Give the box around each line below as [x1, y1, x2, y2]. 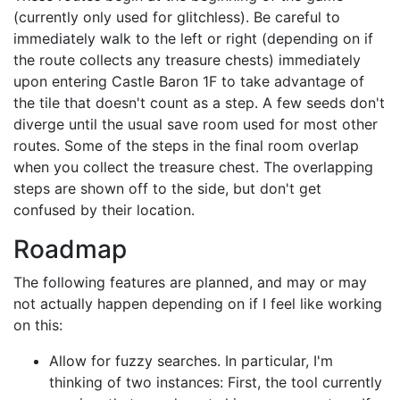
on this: [13, 316, 62, 334]
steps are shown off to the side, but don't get [13, 179, 321, 197]
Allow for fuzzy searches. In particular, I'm [49, 352, 333, 370]
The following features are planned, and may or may [13, 273, 367, 291]
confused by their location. [13, 201, 195, 219]
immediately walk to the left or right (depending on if [13, 29, 373, 47]
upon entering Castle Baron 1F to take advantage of [13, 72, 364, 90]
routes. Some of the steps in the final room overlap [13, 137, 359, 154]
